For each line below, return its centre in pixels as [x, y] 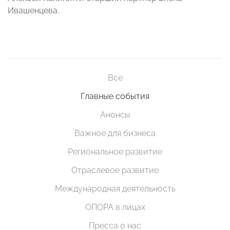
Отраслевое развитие [115, 170]
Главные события [115, 97]
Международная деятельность [115, 189]
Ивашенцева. [33, 11]
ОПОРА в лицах [115, 207]
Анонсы [115, 115]
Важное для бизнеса [115, 133]
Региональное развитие [115, 152]
